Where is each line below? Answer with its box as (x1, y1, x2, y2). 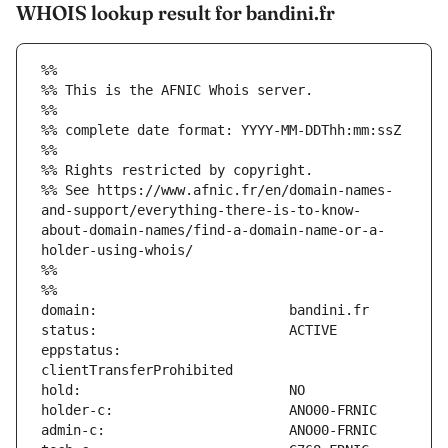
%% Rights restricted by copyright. (41, 162, 313, 179)
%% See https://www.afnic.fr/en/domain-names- (41, 182, 393, 199)
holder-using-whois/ (41, 242, 193, 259)
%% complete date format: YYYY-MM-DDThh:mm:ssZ (41, 122, 401, 139)
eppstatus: (41, 342, 121, 359)
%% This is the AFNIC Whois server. (41, 82, 313, 99)
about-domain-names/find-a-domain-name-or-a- (41, 222, 385, 239)
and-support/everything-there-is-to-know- (41, 202, 361, 219)
